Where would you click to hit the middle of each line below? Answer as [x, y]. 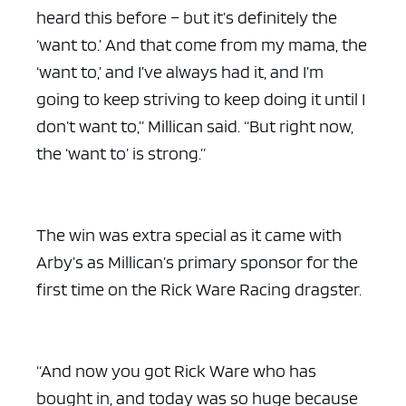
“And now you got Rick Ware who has [176, 370]
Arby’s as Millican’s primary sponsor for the [197, 261]
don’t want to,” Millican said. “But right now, [195, 126]
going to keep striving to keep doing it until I [201, 98]
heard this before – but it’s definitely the [187, 17]
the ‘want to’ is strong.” [121, 153]
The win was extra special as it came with [189, 234]
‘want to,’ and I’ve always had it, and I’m [180, 71]
